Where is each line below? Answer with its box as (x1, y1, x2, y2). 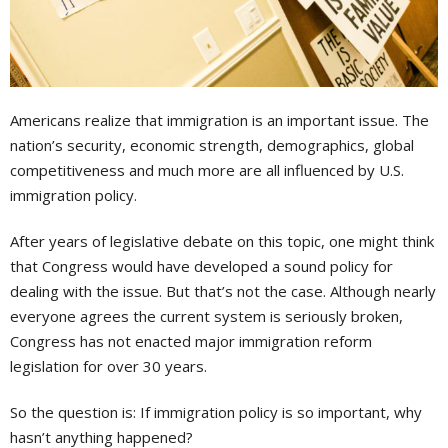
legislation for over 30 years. (10, 356, 207, 377)
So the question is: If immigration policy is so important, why (10, 402, 422, 423)
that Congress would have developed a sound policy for (10, 256, 393, 277)
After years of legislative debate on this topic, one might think (10, 231, 434, 252)
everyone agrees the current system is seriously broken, (10, 306, 403, 327)
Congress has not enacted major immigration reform (10, 331, 372, 352)
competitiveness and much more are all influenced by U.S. (10, 160, 404, 181)
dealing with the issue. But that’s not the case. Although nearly (10, 281, 436, 302)
